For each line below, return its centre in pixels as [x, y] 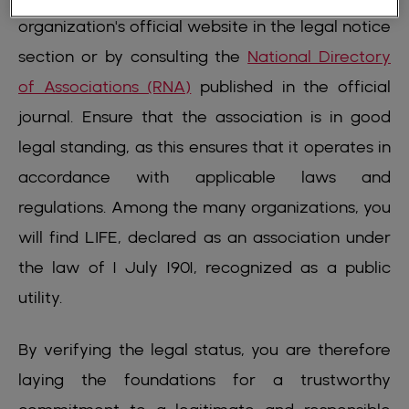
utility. [41, 298]
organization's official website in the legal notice [204, 26]
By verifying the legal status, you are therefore [204, 350]
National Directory [320, 57]
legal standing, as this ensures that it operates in [204, 147]
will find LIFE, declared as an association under [204, 237]
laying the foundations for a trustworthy [204, 380]
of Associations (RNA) [105, 87]
